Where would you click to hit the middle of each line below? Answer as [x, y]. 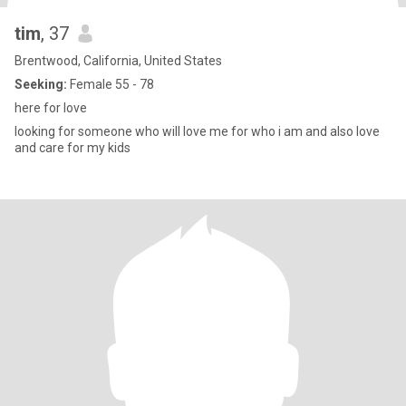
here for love [51, 108]
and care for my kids [72, 148]
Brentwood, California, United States [118, 61]
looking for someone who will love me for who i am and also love [197, 131]
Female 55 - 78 [111, 84]
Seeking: [41, 84]
